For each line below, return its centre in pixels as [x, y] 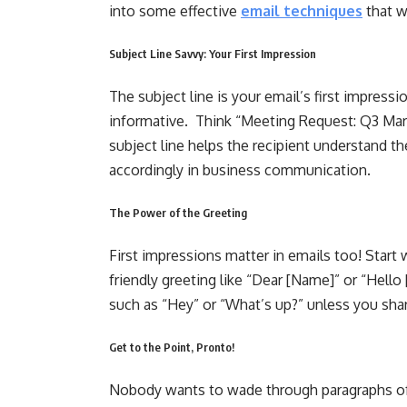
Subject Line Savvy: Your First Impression [213, 54]
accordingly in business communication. [240, 170]
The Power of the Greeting [178, 213]
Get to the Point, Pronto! [172, 347]
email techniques [302, 11]
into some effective [175, 11]
